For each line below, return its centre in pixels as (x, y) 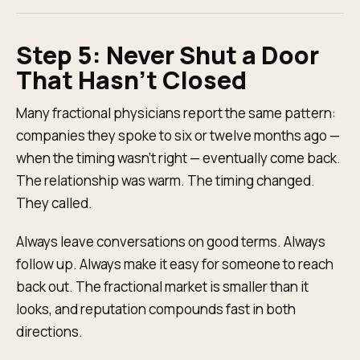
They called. (54, 203)
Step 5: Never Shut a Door (168, 55)
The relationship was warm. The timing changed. (166, 180)
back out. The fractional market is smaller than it (162, 286)
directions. (49, 331)
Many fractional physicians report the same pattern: (176, 113)
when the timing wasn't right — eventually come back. (178, 158)
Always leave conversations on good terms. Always (171, 241)
